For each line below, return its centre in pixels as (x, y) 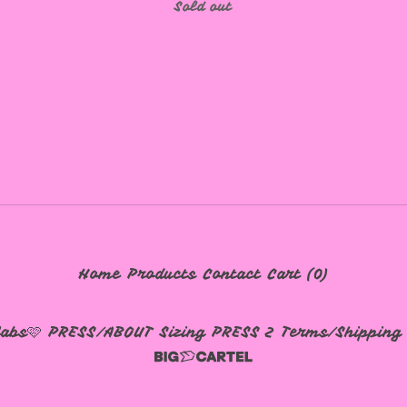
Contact (232, 275)
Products (162, 275)
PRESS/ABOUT (100, 333)
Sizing (182, 333)
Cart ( (290, 275)
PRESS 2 (243, 333)
